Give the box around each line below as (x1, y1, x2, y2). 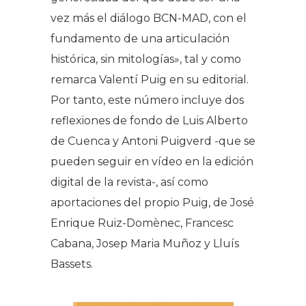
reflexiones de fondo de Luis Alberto (51, 113, 248, 127)
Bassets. (51, 257, 93, 270)
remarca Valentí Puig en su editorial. (51, 72, 249, 86)
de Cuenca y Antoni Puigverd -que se (51, 134, 255, 148)
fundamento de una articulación (51, 31, 229, 45)
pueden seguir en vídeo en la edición (51, 154, 253, 168)
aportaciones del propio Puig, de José (51, 195, 254, 209)
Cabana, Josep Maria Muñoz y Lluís (51, 236, 239, 250)
